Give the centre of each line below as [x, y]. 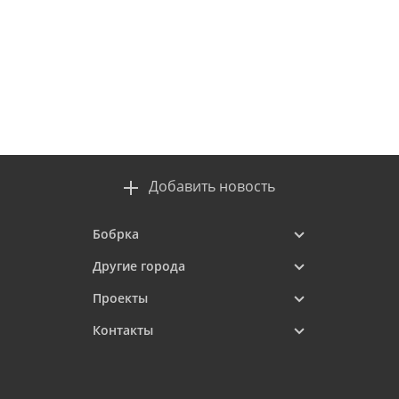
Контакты [123, 330]
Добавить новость [212, 186]
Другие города [139, 266]
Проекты [120, 298]
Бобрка [116, 234]
